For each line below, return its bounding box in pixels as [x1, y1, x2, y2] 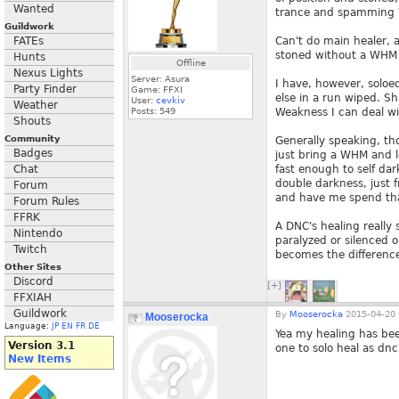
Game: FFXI [131, 85, 183, 94]
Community [4, 134, 61, 143]
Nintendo [13, 227, 62, 240]
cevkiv [156, 95, 185, 105]
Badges [13, 147, 53, 159]
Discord [13, 275, 53, 288]
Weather [13, 99, 58, 111]
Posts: [131, 106, 159, 116]
